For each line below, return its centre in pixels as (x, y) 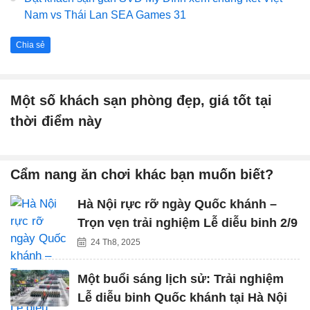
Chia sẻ (30, 45)
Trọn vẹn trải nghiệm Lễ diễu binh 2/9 (188, 223)
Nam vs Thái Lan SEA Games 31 (105, 15)
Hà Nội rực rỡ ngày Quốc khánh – (177, 204)
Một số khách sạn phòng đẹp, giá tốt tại (141, 100)
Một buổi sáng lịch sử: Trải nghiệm (181, 279)
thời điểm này (56, 121)
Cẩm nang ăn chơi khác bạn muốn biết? (142, 175)
